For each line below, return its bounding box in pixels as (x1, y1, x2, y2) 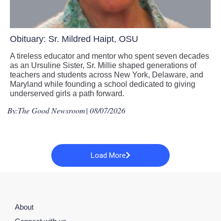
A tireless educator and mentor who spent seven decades (10, 52, 209, 61)
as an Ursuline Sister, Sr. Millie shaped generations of (10, 61, 196, 70)
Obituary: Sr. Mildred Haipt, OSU (10, 34, 138, 44)
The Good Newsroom (18, 105, 85, 116)
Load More (91, 150, 126, 160)
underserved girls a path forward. (10, 89, 124, 98)
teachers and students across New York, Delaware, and (10, 71, 203, 79)
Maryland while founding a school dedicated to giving (10, 80, 195, 89)
